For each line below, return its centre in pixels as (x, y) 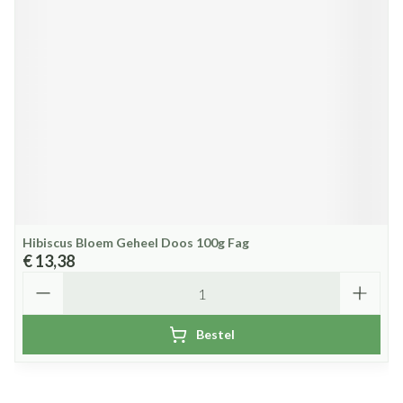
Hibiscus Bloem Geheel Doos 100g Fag (136, 242)
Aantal (44, 279)
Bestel (215, 334)
